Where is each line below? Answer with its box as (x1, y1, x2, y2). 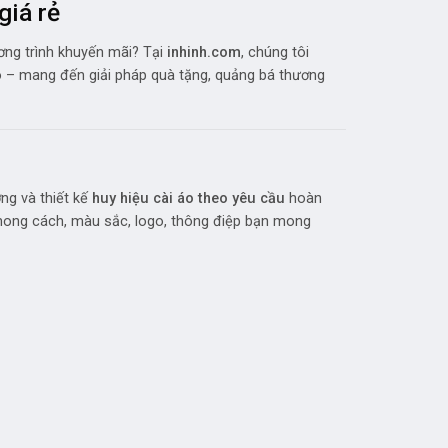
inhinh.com (167, 44, 241, 62)
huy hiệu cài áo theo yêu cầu (92, 189, 285, 207)
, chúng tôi (241, 44, 309, 62)
